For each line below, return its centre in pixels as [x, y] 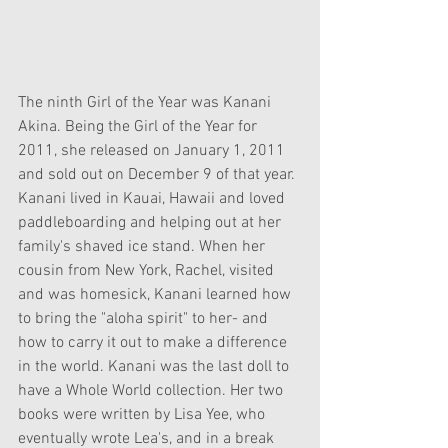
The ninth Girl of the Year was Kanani [146, 102]
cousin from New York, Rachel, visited [148, 270]
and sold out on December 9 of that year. [158, 174]
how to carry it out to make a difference [154, 342]
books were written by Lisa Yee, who [143, 414]
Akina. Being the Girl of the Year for [139, 126]
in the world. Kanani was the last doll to [155, 366]
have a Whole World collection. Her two [152, 390]
